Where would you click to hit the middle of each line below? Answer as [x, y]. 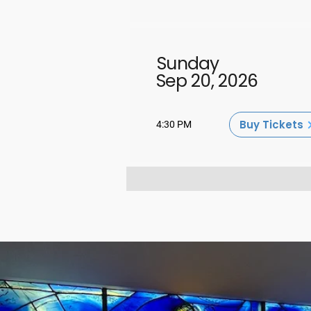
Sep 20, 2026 [207, 81]
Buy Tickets [271, 125]
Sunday [188, 64]
